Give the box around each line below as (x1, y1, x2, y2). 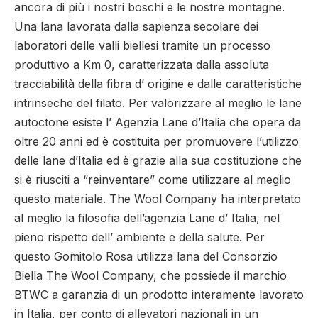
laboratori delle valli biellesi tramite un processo (14, 38, 270, 53)
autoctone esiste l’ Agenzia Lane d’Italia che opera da (14, 115, 301, 130)
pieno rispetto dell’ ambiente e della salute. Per (14, 230, 265, 245)
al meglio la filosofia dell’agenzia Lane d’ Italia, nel (14, 211, 280, 226)
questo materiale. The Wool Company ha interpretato (14, 192, 301, 207)
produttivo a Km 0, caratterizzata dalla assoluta (14, 57, 269, 72)
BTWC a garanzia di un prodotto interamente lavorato (14, 287, 304, 302)
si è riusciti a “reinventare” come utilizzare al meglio (14, 172, 291, 187)
